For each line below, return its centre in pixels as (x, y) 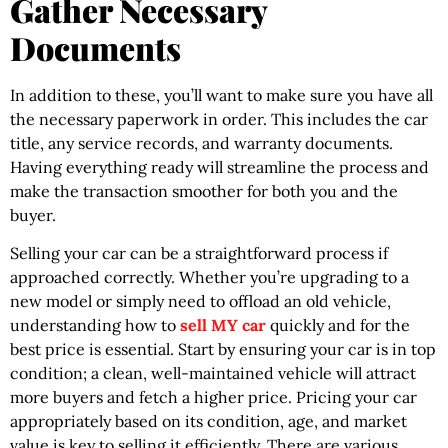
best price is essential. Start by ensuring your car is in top (223, 349)
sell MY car (223, 325)
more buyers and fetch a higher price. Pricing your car (213, 397)
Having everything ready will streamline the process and (219, 166)
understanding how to (95, 325)
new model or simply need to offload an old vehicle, (200, 301)
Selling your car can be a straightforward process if (199, 253)
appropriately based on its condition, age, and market (208, 421)
